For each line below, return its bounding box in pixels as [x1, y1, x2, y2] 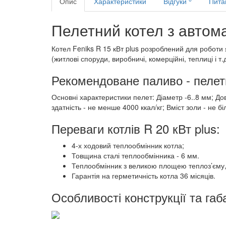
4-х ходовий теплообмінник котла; [72, 140, 184, 150]
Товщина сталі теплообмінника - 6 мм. [72, 150, 199, 160]
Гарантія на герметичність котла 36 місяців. [72, 171, 215, 181]
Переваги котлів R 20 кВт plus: [51, 120, 220, 137]
